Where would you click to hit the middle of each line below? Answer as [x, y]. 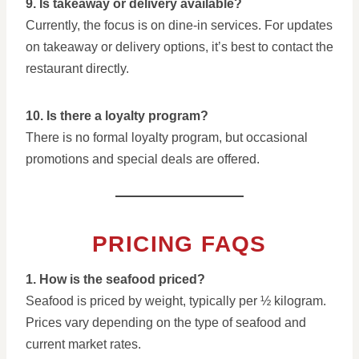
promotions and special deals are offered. [143, 159]
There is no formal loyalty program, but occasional [167, 137]
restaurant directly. [77, 69]
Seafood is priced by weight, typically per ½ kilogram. [176, 301]
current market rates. [83, 344]
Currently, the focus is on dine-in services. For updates [179, 25]
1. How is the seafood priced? [115, 279]
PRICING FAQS [179, 244]
